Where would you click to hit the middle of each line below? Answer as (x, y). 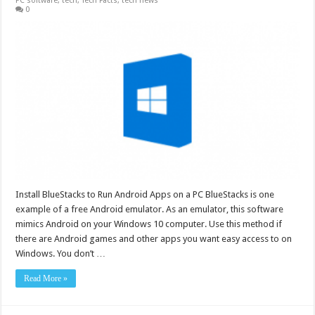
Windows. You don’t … (61, 253)
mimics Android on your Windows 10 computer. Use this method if (149, 224)
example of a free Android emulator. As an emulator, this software (150, 209)
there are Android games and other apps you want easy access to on (154, 238)
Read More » (46, 278)
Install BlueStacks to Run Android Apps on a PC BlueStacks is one (145, 194)
